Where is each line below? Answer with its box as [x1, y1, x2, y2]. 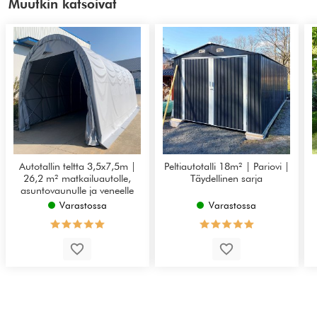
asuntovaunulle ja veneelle [21, 183, 134, 196]
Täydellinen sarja [190, 171, 263, 184]
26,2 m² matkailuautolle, [23, 171, 132, 184]
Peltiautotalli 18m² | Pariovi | [163, 159, 289, 172]
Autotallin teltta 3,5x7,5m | [18, 159, 136, 172]
